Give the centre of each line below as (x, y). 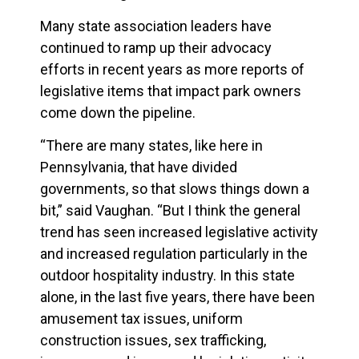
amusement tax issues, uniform (141, 319)
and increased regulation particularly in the (174, 254)
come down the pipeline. (118, 112)
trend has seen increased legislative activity (179, 232)
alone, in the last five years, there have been (177, 297)
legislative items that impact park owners (171, 91)
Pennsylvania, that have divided (139, 167)
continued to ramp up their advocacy (156, 47)
